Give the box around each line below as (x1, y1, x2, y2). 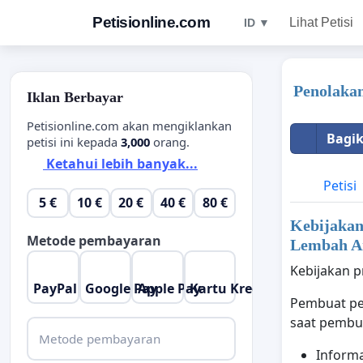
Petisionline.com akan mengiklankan (27, 117, 232, 134)
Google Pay (85, 279, 158, 297)
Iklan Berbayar (27, 89, 123, 105)
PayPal (32, 279, 77, 297)
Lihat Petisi (289, 15, 353, 29)
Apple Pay (137, 279, 201, 297)
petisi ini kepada (27, 133, 121, 150)
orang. (150, 133, 190, 150)
